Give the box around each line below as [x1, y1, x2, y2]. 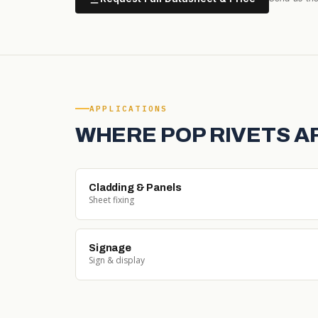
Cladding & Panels [89, 181, 182, 193]
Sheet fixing [89, 193, 134, 206]
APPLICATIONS [89, 103, 168, 114]
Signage [89, 241, 131, 253]
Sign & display [89, 253, 145, 266]
